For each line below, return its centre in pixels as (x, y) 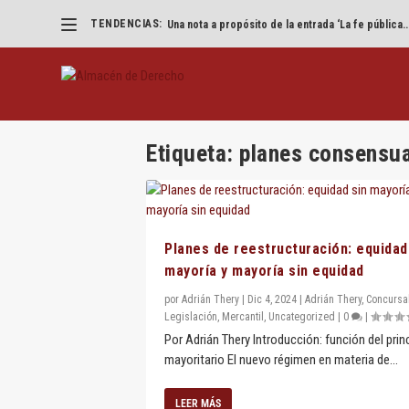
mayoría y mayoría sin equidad (264, 271)
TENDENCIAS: (126, 24)
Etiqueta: (193, 154)
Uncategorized (302, 317)
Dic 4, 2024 (272, 300)
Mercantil (243, 317)
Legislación (191, 317)
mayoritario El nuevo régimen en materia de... (281, 360)
